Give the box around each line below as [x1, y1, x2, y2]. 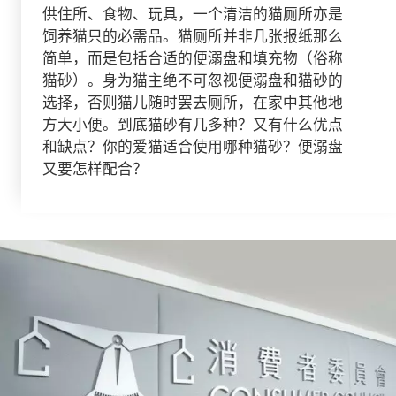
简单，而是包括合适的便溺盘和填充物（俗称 [42, 48, 343, 69]
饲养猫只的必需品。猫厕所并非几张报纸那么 [42, 26, 343, 47]
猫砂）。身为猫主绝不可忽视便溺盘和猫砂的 [42, 70, 343, 91]
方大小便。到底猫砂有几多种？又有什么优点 [42, 114, 343, 135]
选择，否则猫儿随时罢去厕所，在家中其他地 [42, 92, 343, 113]
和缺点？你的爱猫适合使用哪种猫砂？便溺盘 [42, 136, 343, 157]
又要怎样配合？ [42, 158, 148, 179]
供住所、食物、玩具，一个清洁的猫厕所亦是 [42, 4, 343, 25]
